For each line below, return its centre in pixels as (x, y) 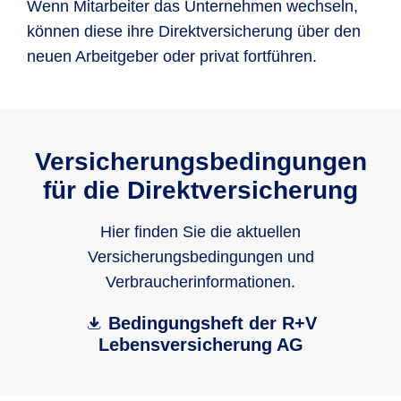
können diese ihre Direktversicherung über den (194, 31)
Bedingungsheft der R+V (212, 323)
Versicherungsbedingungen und (200, 257)
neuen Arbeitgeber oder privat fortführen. (172, 56)
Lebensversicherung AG (200, 345)
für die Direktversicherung (200, 190)
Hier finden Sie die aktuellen (200, 232)
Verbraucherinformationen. (200, 282)
